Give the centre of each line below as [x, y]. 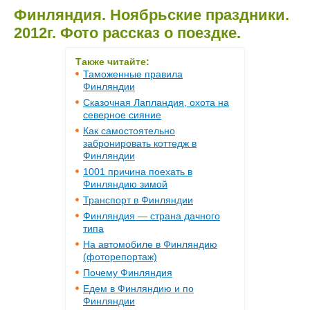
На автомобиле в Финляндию [150, 244]
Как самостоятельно [129, 131]
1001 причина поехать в [138, 172]
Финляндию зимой [125, 184]
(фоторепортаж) [120, 257]
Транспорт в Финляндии [138, 200]
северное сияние [122, 115]
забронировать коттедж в [140, 143]
